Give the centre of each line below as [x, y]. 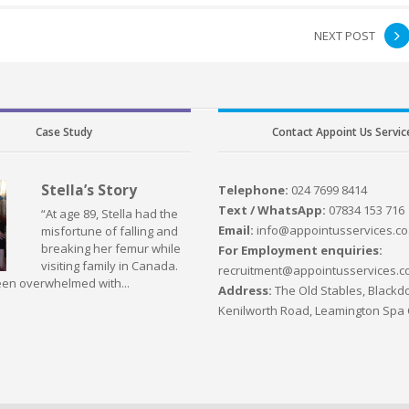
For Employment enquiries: [301, 250]
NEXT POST [345, 35]
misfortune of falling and [109, 231]
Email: [236, 230]
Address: [247, 290]
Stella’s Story [89, 189]
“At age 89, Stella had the [109, 213]
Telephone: [254, 189]
